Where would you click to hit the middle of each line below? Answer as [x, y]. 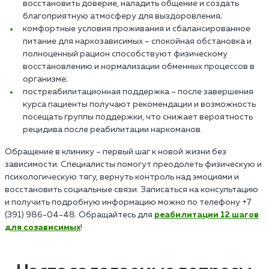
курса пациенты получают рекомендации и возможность [139, 105]
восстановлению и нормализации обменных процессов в [139, 67]
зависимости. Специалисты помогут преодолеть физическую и [133, 165]
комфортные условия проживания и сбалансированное [137, 29]
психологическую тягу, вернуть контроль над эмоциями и [122, 177]
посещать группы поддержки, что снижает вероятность [138, 117]
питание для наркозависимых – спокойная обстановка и [137, 42]
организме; [45, 80]
